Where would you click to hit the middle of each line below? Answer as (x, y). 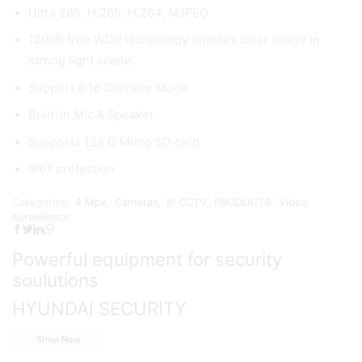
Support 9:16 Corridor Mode (108, 88)
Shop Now (58, 339)
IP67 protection (72, 169)
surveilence (41, 216)
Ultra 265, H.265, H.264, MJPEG (118, 13)
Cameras (137, 202)
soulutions (55, 280)
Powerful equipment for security (147, 259)
